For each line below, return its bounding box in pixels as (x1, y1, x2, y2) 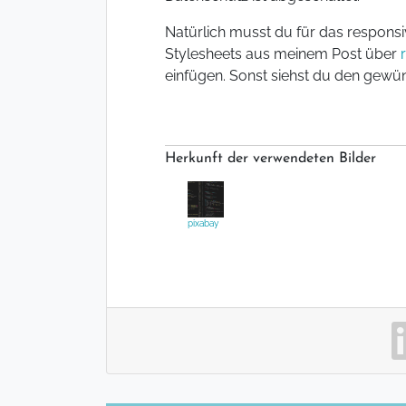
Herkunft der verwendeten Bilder (165, 151, 376, 167)
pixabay (188, 218, 218, 229)
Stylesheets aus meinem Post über (165, 45, 401, 63)
